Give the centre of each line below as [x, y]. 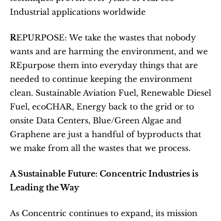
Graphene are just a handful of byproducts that [106, 134]
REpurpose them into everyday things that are [104, 65]
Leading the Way [44, 188]
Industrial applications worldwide [79, 12]
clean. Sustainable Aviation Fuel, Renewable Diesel [110, 93]
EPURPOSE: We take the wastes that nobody [106, 38]
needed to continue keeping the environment [101, 79]
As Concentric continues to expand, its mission [104, 213]
